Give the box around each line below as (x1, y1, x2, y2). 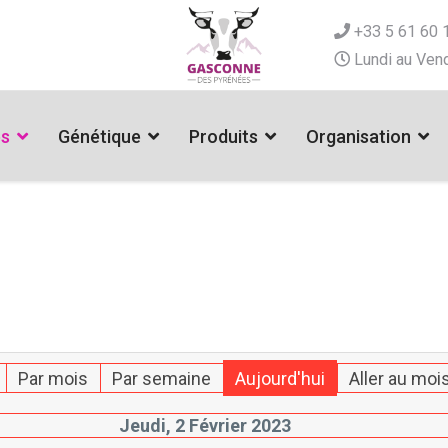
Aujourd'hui (234, 368, 325, 390)
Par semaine (111, 368, 211, 390)
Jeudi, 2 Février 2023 (119, 415, 292, 437)
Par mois (17, 368, 88, 390)
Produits (188, 126, 258, 147)
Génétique (57, 126, 141, 147)
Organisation (305, 126, 411, 147)
